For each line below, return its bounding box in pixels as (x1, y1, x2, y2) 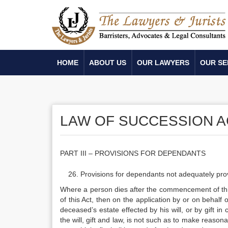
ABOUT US (89, 59, 126, 67)
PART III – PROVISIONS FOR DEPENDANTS (60, 149, 206, 157)
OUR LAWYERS (137, 59, 189, 67)
